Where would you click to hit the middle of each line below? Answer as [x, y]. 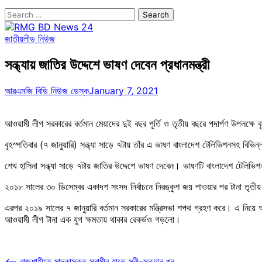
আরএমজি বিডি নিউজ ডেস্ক [47, 90]
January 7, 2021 [123, 90]
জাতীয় [14, 39]
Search [19, 13]
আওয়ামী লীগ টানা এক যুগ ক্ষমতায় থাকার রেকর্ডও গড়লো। [93, 219]
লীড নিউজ [39, 39]
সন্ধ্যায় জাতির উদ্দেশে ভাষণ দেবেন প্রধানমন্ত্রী [107, 64]
